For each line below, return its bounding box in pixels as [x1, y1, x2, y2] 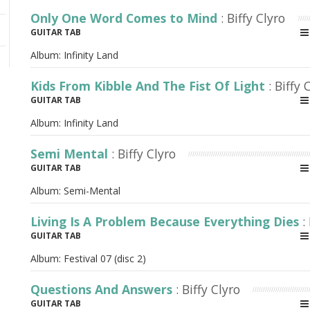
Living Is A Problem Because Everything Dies [30, 213, 302, 230]
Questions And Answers [30, 281, 176, 298]
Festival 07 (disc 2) [64, 252, 146, 265]
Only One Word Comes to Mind [30, 10, 221, 26]
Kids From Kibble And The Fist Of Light [30, 77, 268, 94]
